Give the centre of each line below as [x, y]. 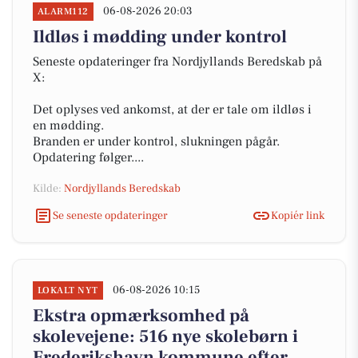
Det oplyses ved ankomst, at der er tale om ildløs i [172, 109]
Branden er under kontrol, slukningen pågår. [156, 141]
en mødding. [68, 125]
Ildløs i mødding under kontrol [160, 37]
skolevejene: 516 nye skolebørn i [165, 336]
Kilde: [48, 189]
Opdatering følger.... [88, 157]
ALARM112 [63, 12]
